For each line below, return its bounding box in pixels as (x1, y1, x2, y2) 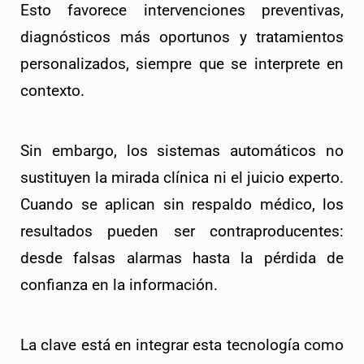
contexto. (20, 82, 84, 101)
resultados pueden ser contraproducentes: (20, 223, 344, 241)
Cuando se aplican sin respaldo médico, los (20, 196, 344, 214)
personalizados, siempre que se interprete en (20, 55, 344, 74)
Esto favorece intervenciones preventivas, (20, 2, 344, 20)
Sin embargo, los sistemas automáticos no (20, 142, 344, 161)
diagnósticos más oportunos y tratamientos (20, 28, 344, 47)
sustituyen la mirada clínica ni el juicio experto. (20, 169, 344, 188)
